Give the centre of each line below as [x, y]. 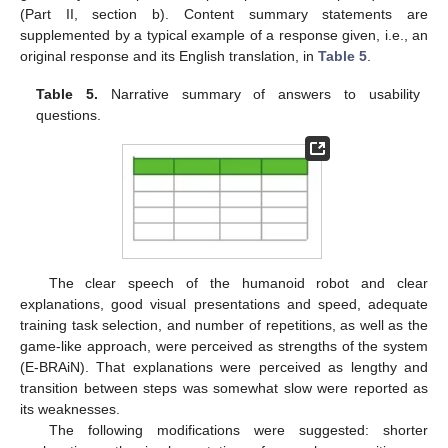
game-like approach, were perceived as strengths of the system [224, 346]
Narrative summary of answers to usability [259, 94]
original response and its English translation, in [169, 56]
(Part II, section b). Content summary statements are [224, 14]
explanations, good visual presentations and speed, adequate [224, 304]
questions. [69, 115]
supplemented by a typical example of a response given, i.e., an [224, 35]
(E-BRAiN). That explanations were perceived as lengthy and [224, 367]
